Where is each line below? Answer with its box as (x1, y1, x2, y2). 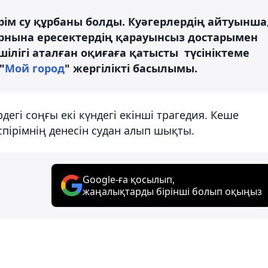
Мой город (5, 60, 65, 75)
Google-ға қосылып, (83, 172, 175, 186)
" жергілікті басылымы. (65, 60, 197, 75)
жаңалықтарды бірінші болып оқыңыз (83, 184, 262, 198)
